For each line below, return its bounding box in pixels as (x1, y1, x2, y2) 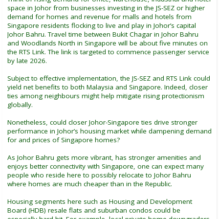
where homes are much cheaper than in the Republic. (7, 179, 172, 188)
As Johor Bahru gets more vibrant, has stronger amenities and (7, 153, 201, 162)
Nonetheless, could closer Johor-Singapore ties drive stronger (7, 117, 197, 127)
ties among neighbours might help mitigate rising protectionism (7, 91, 204, 100)
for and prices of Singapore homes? (7, 135, 120, 144)
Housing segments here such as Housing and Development (7, 197, 192, 206)
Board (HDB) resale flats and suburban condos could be (7, 205, 180, 215)
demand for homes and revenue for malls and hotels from (7, 12, 192, 21)
